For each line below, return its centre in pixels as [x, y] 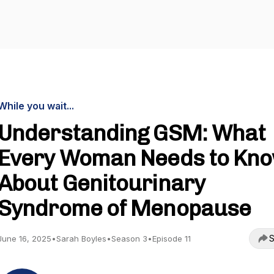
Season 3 [129, 239]
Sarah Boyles [81, 239]
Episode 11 [172, 239]
